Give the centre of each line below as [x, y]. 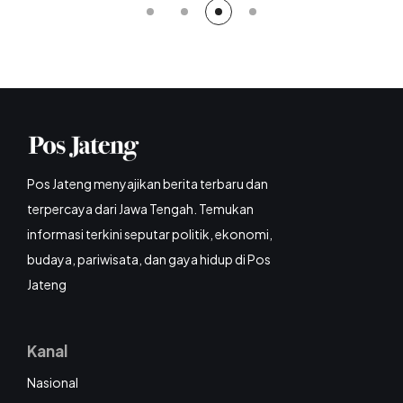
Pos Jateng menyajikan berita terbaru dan [148, 184]
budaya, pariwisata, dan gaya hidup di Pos [149, 260]
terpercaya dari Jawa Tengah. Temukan [140, 209]
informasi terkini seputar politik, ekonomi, [150, 234]
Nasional [53, 383]
